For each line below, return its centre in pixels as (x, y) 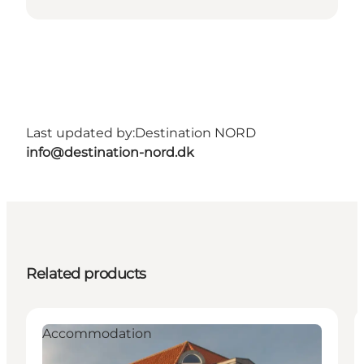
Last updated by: (80, 133)
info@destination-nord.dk (110, 153)
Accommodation (97, 334)
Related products (86, 274)
